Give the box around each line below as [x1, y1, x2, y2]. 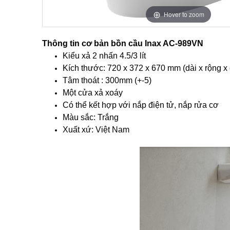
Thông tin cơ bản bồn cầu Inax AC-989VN [42, 39, 203, 48]
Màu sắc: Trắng [63, 113, 119, 122]
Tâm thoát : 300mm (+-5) [63, 76, 151, 85]
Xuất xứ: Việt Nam [63, 125, 129, 134]
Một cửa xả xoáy [63, 88, 123, 97]
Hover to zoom [163, 9, 204, 18]
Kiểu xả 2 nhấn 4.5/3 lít [63, 51, 146, 60]
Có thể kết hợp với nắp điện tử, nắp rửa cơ [63, 101, 219, 109]
